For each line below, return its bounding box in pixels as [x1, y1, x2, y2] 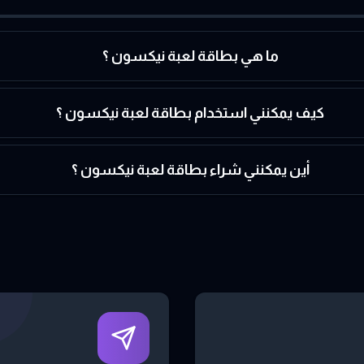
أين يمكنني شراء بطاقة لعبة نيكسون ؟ [71, 162, 310, 178]
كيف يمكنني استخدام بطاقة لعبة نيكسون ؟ [56, 105, 325, 121]
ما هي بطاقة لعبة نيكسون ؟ [102, 48, 279, 64]
